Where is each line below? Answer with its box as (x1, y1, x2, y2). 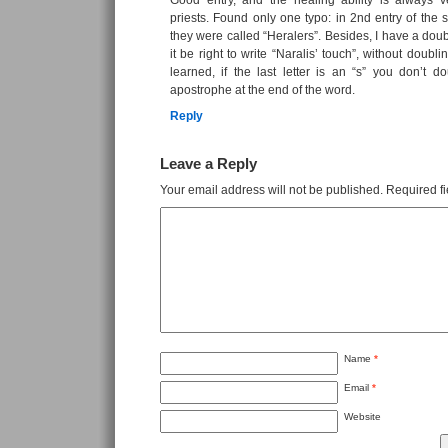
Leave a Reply (160, 156, 257, 172)
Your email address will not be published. (160, 183, 383, 197)
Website (344, 411, 381, 422)
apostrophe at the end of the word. (170, 83, 355, 97)
